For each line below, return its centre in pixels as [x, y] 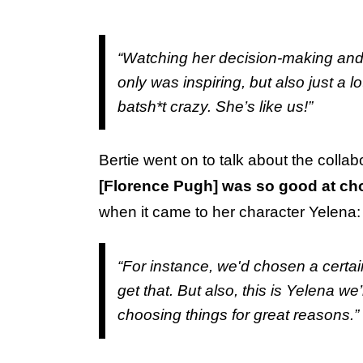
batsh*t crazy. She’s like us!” [217, 106]
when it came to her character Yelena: [230, 212]
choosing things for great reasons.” [238, 315]
